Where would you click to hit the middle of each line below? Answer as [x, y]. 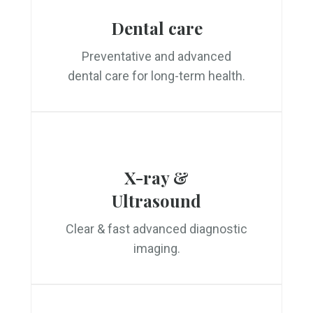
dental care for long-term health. [156, 76]
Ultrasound [156, 201]
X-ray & [156, 177]
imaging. [156, 248]
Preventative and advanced [156, 56]
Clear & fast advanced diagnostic [156, 229]
